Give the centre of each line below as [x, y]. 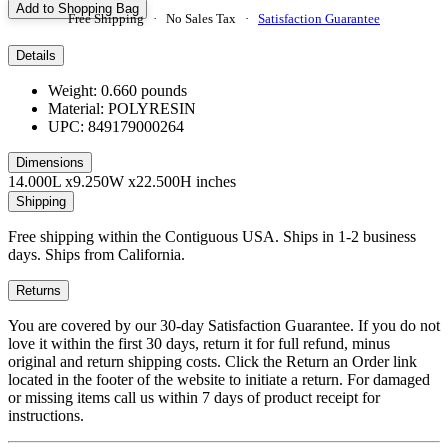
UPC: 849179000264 [116, 126]
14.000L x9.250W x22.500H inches [122, 181]
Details [36, 55]
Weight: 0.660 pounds [117, 90]
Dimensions [50, 162]
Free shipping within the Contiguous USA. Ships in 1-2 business [212, 236]
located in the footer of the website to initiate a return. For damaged [219, 379]
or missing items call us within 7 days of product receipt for [194, 397]
